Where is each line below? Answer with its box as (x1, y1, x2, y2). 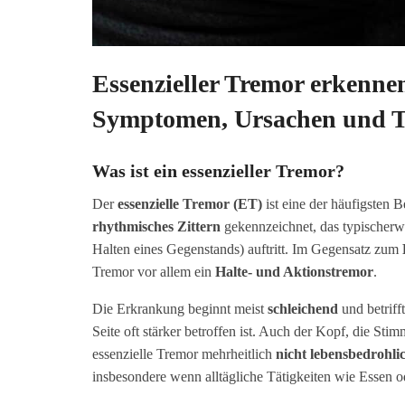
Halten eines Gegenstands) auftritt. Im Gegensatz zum (92, 240, 402, 257)
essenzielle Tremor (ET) (118, 195, 262, 212)
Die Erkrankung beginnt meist (92, 300, 268, 316)
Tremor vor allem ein (92, 263, 215, 279)
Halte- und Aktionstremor (215, 263, 373, 279)
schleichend (268, 300, 338, 316)
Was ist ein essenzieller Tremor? (92, 160, 344, 181)
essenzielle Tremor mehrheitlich (92, 345, 276, 362)
